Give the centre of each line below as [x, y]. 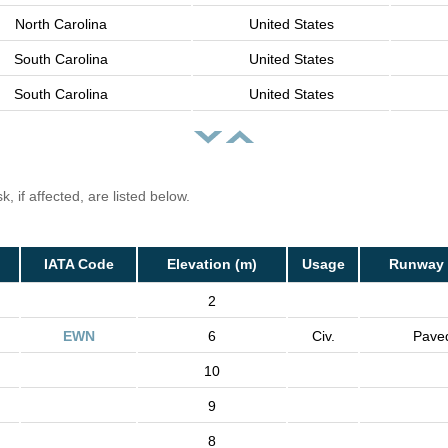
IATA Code [78, 264]
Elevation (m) [212, 264]
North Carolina [61, 24]
